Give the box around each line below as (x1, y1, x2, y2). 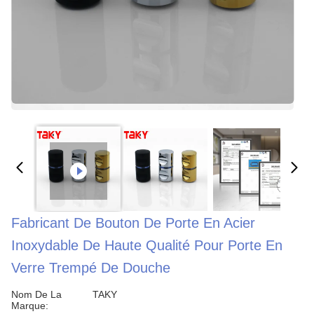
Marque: (11, 300, 48, 311)
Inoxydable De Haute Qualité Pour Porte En (11, 238, 282, 253)
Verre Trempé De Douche (11, 260, 170, 275)
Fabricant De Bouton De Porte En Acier (11, 215, 255, 231)
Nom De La (11, 289, 62, 300)
